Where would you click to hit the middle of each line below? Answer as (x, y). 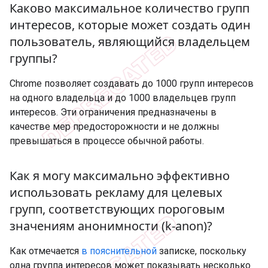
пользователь (51, 41)
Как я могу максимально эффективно (120, 175)
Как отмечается (45, 251)
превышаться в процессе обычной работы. (107, 141)
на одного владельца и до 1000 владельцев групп (123, 98)
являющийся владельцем (173, 41)
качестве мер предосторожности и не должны (115, 126)
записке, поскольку (202, 251)
